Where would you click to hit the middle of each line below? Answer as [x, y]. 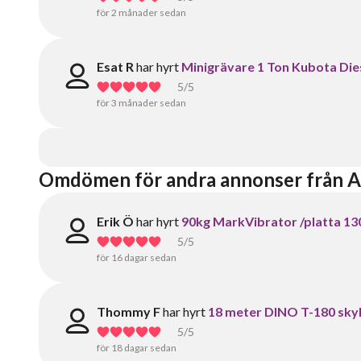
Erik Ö [115, 221]
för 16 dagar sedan [137, 257]
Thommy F [129, 311]
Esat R [115, 66]
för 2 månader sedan [141, 12]
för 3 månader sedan [141, 103]
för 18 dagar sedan [137, 348]
